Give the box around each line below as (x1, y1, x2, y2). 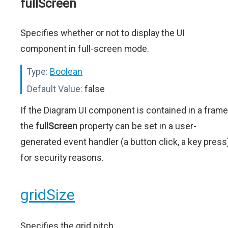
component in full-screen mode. (20, 43, 149, 54)
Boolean (50, 66, 82, 77)
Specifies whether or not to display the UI (20, 27, 185, 38)
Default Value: (27, 83, 82, 94)
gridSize (20, 186, 75, 204)
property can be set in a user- (77, 121, 196, 131)
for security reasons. (20, 152, 104, 163)
